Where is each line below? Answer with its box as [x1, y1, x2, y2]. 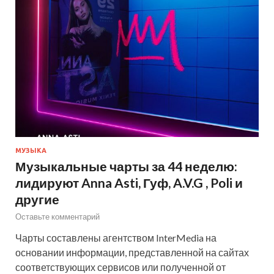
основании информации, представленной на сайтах [15, 246, 249, 259]
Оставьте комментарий [15, 212, 100, 222]
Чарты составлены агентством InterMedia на [15, 232, 217, 244]
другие [15, 191, 59, 207]
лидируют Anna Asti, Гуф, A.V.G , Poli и [15, 175, 243, 191]
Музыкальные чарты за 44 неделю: [15, 158, 237, 174]
